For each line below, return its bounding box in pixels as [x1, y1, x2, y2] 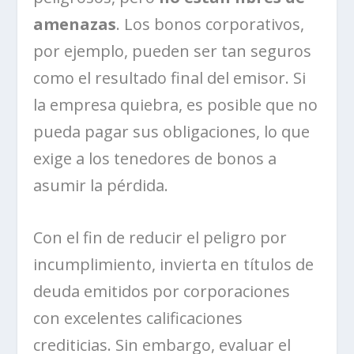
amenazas [33, 13, 117, 35]
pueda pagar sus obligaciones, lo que [33, 120, 311, 142]
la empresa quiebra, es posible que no [33, 93, 318, 115]
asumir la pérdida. [33, 174, 169, 196]
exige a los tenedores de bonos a [33, 147, 277, 169]
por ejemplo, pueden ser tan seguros [33, 40, 312, 62]
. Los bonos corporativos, [116, 13, 305, 35]
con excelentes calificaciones [33, 307, 243, 329]
